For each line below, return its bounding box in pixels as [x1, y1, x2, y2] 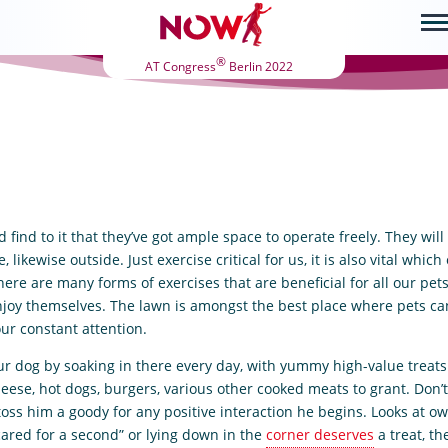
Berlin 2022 [226, 58, 293, 75]
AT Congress [145, 58, 216, 75]
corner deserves [266, 425, 375, 444]
